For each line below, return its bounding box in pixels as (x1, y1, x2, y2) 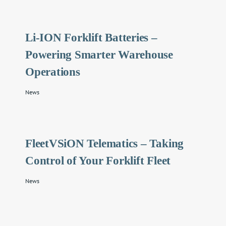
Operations (25, 65, 80, 78)
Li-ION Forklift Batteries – (25, 31, 157, 44)
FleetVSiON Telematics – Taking (25, 137, 184, 150)
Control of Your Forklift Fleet (25, 154, 171, 167)
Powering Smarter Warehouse (25, 48, 174, 61)
